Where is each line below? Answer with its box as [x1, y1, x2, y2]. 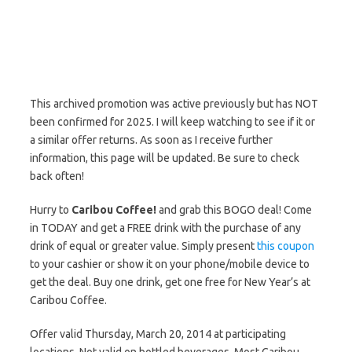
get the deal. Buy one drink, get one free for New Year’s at [30, 276, 310, 288]
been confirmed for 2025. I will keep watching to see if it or [30, 115, 315, 128]
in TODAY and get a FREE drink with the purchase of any [30, 222, 301, 234]
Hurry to [30, 203, 71, 216]
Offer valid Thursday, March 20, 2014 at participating [30, 328, 286, 340]
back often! [30, 170, 84, 182]
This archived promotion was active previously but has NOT [30, 97, 318, 110]
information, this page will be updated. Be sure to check [30, 152, 299, 164]
